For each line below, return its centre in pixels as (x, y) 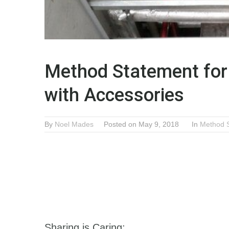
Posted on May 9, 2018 (141, 124)
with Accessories (114, 95)
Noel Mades (74, 124)
